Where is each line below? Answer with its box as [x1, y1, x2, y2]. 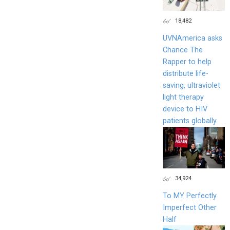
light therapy [162, 92, 204, 102]
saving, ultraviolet [162, 81, 220, 90]
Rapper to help [162, 57, 212, 66]
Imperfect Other [162, 203, 217, 212]
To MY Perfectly [162, 191, 217, 200]
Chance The [162, 45, 203, 54]
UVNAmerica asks [162, 33, 222, 43]
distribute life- [162, 69, 208, 78]
